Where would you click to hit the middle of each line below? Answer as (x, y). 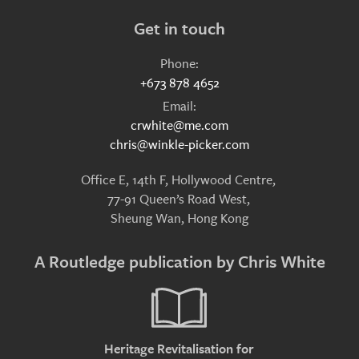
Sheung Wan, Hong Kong (179, 218)
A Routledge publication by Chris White (179, 262)
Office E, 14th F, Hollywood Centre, (179, 179)
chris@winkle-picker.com (179, 144)
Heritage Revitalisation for (179, 349)
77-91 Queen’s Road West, (179, 199)
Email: (179, 106)
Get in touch (179, 28)
